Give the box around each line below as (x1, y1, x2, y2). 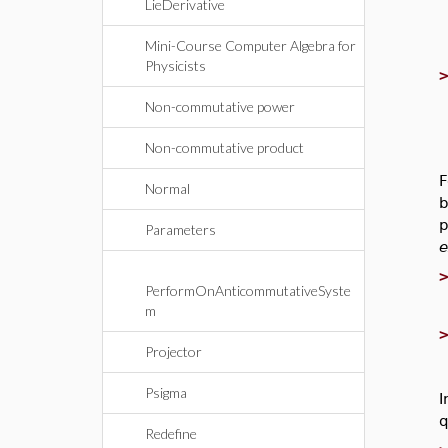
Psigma (145, 384, 187, 401)
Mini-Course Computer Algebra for (145, 37, 356, 54)
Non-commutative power (145, 98, 295, 115)
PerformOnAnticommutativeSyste (145, 282, 351, 299)
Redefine (145, 425, 197, 442)
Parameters (145, 221, 216, 238)
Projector (145, 343, 202, 360)
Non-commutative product (145, 139, 304, 156)
